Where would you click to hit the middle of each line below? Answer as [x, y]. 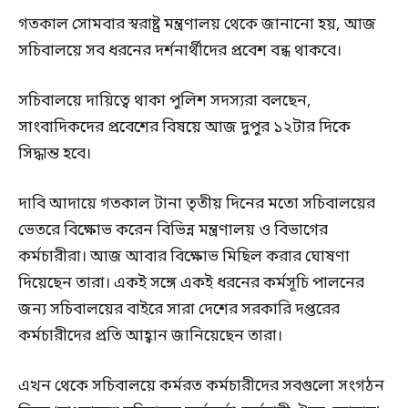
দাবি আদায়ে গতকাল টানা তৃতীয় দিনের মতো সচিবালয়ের [197, 205]
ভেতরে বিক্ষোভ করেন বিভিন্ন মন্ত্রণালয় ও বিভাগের [173, 231]
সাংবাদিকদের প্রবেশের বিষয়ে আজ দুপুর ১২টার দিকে [184, 128]
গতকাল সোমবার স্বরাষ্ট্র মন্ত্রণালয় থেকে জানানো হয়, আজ [197, 25]
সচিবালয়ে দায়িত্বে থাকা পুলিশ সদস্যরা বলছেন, [165, 102]
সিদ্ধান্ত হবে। [55, 155]
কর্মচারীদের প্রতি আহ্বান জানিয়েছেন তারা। [150, 337]
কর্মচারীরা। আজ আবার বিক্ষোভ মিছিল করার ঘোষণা [184, 258]
